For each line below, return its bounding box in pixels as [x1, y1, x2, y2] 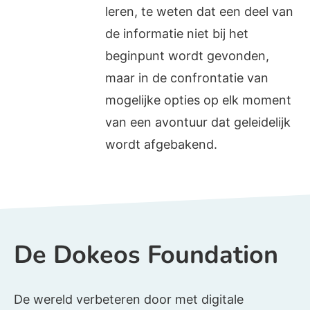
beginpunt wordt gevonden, [105, 48, 270, 63]
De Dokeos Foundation [14, 237, 278, 272]
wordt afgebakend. [105, 136, 218, 152]
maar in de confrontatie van [105, 70, 269, 85]
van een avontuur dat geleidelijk [105, 114, 291, 129]
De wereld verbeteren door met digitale [14, 291, 244, 307]
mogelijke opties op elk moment [105, 92, 292, 107]
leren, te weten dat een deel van [105, 3, 294, 19]
